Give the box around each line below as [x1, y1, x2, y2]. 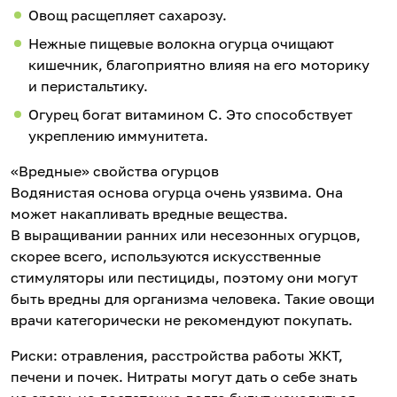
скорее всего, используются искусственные [11, 247, 321, 266]
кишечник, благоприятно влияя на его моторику [28, 56, 370, 74]
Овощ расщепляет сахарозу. [28, 6, 227, 25]
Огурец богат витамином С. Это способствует [28, 105, 353, 124]
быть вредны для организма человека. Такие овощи [11, 290, 375, 308]
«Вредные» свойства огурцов [11, 162, 219, 181]
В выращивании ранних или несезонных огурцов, [11, 226, 361, 245]
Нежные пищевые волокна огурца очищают [28, 35, 334, 53]
